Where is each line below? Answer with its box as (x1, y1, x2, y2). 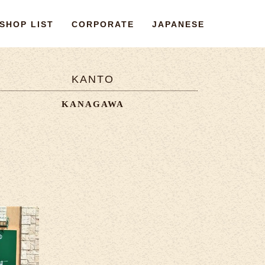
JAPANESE (152, 20, 205, 29)
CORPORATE (72, 20, 134, 29)
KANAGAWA (61, 99, 124, 109)
